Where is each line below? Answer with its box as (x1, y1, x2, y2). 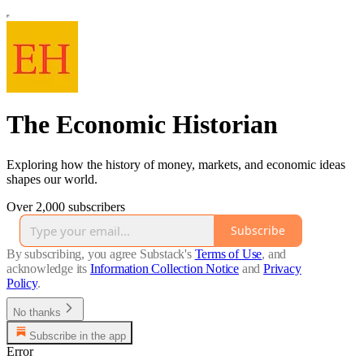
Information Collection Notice (89, 261, 240, 275)
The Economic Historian (6, 110, 278, 140)
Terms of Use (194, 246, 262, 261)
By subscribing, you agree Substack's (6, 246, 192, 261)
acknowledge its (6, 261, 88, 275)
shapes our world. (6, 171, 97, 186)
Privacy (263, 261, 301, 275)
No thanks (13, 305, 61, 318)
